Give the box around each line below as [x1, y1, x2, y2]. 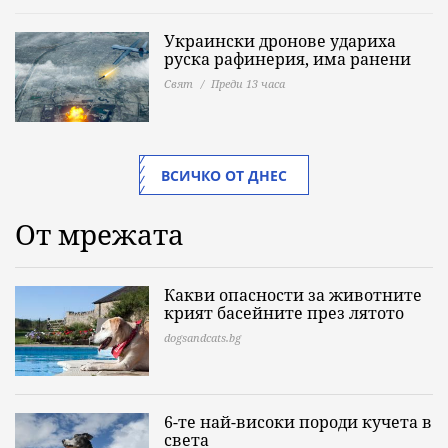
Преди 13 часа [211, 76, 285, 92]
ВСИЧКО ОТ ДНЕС [161, 166, 287, 186]
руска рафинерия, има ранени [164, 48, 411, 71]
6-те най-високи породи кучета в [164, 411, 432, 434]
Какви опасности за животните [164, 284, 422, 307]
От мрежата [15, 215, 184, 254]
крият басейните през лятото [164, 302, 404, 325]
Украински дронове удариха [164, 30, 396, 53]
